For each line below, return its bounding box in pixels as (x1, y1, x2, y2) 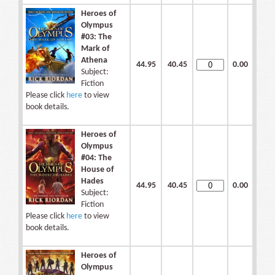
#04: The (81, 153, 112, 163)
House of (81, 165, 114, 175)
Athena (81, 56, 107, 66)
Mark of (81, 44, 109, 54)
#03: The (81, 33, 112, 42)
